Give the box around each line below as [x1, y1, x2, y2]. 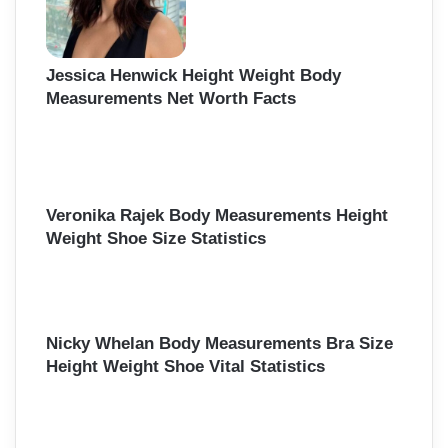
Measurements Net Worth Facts [46, 88, 296, 108]
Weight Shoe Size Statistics [46, 228, 266, 248]
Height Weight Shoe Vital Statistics [46, 357, 325, 377]
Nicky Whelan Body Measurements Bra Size [46, 334, 393, 354]
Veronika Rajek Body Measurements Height [46, 205, 388, 225]
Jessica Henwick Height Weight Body [46, 65, 341, 85]
